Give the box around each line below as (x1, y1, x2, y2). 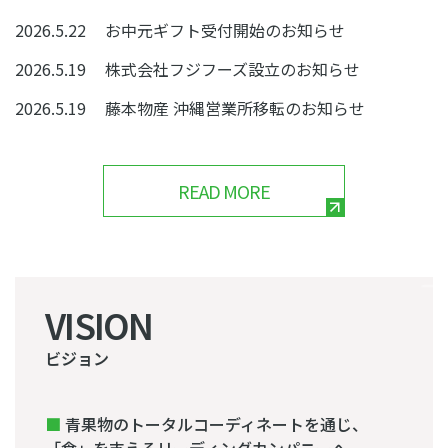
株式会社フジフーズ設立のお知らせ (105, 57, 360, 81)
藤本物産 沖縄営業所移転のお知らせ (105, 96, 365, 120)
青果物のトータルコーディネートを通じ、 (61, 412, 368, 436)
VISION (45, 299, 153, 350)
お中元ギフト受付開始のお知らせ (105, 18, 345, 42)
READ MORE (177, 178, 271, 204)
